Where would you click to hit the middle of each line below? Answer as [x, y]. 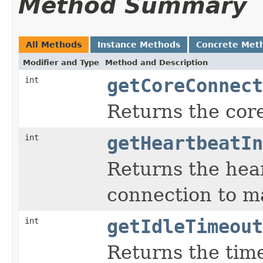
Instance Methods [139, 44]
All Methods [54, 44]
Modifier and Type [61, 62]
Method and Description [156, 62]
